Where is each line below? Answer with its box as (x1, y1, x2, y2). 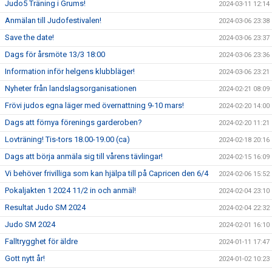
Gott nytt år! (5, 254, 45, 263)
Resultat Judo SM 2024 (5, 203, 86, 212)
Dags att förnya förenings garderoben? (5, 118, 142, 127)
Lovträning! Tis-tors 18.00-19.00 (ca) (5, 135, 130, 144)
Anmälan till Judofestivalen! (5, 16, 101, 25)
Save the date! (5, 33, 54, 42)
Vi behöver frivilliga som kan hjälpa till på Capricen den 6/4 (5, 169, 208, 178)
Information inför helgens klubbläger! (5, 67, 135, 76)
